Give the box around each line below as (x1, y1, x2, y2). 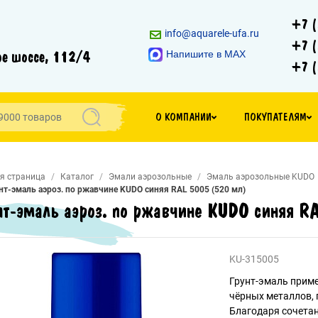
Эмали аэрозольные (109, 172, 192, 182)
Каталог (60, 172, 94, 182)
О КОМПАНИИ (155, 110, 212, 124)
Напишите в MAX (166, 48, 246, 60)
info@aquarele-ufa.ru (163, 28, 259, 40)
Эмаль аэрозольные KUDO (207, 172, 314, 182)
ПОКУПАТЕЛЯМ (244, 110, 307, 124)
